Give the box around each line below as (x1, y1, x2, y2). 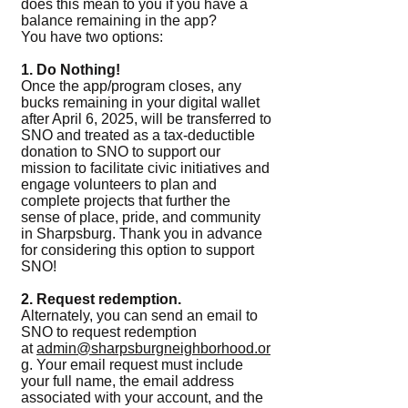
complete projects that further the (21, 193, 230, 209)
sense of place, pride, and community (21, 209, 260, 225)
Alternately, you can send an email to (21, 308, 258, 323)
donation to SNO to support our (21, 144, 220, 159)
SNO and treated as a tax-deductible (21, 127, 255, 143)
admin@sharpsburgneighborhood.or (36, 341, 270, 356)
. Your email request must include (29, 357, 243, 372)
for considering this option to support (21, 242, 254, 258)
